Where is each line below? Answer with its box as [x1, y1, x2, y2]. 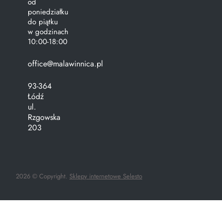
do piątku [28, 16, 58, 28]
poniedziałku [28, 6, 68, 18]
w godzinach [28, 26, 68, 38]
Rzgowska [28, 111, 60, 123]
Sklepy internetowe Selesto [69, 171, 142, 181]
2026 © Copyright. [16, 171, 67, 181]
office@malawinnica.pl [28, 58, 103, 70]
